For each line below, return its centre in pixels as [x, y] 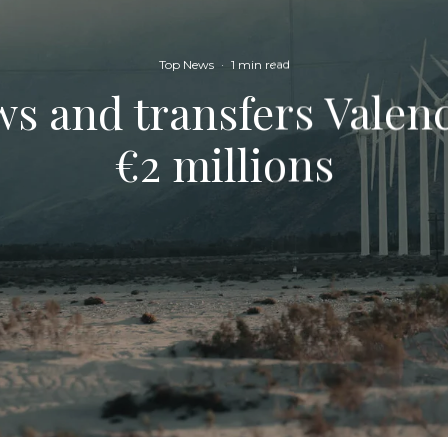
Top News [186, 64]
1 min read [260, 64]
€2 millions [224, 163]
